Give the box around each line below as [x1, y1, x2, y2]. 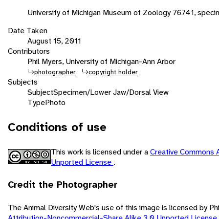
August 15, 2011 [27, 35, 81, 46]
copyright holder [88, 67, 138, 76]
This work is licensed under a [51, 146, 150, 157]
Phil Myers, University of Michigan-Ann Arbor [27, 56, 175, 66]
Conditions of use [8, 119, 107, 135]
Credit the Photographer [8, 178, 117, 191]
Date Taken [8, 25, 47, 36]
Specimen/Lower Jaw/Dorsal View [53, 87, 169, 97]
